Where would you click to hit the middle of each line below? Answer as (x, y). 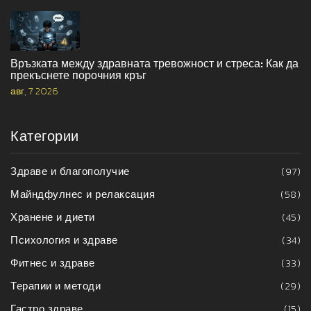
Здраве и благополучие (70, 171)
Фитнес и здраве (53, 262)
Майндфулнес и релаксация (83, 194)
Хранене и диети (53, 217)
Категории (45, 136)
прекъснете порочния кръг (78, 75)
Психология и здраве (64, 239)
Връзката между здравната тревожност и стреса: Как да (154, 63)
